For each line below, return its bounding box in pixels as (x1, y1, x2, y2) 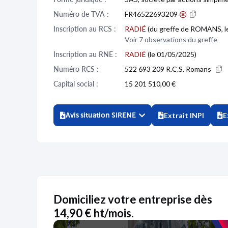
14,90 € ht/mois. (53, 206, 134, 220)
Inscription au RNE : (53, 50, 117, 59)
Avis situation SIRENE (66, 111, 136, 120)
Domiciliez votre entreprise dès (53, 192, 212, 206)
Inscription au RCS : (53, 24, 116, 33)
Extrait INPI (164, 111, 204, 120)
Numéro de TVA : (53, 10, 109, 18)
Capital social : (53, 79, 98, 88)
